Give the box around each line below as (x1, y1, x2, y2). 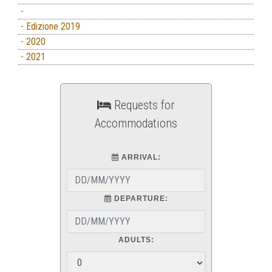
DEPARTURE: (111, 194, 168, 203)
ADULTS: (118, 235, 154, 244)
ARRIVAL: (118, 152, 161, 161)
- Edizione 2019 (18, 20, 80, 32)
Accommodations (95, 115, 177, 131)
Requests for (111, 97, 175, 112)
